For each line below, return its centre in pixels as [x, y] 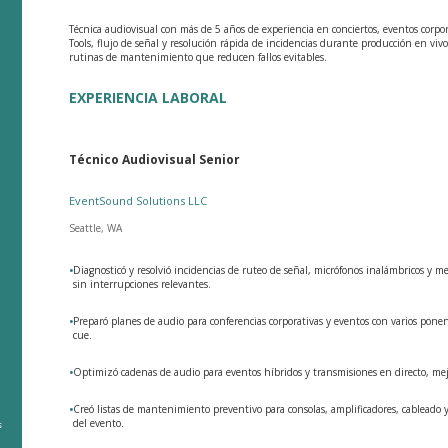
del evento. [99, 422]
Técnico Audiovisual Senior [155, 159]
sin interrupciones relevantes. [142, 283]
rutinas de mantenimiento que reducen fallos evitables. [198, 56]
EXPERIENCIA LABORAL [148, 97]
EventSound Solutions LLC [138, 200]
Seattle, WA [96, 227]
